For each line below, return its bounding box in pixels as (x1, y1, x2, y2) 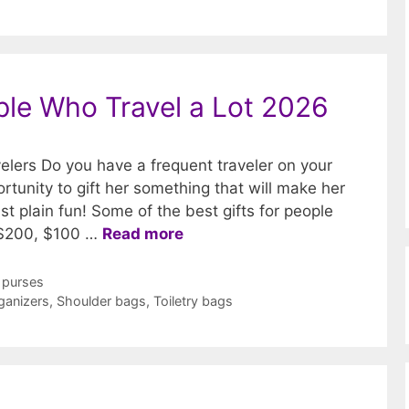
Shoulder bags (57, 292, 147, 309)
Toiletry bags (153, 292, 234, 309)
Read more (102, 224, 184, 243)
